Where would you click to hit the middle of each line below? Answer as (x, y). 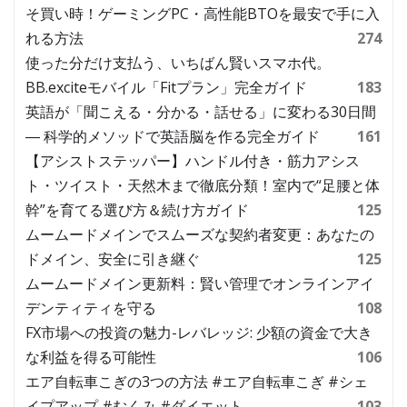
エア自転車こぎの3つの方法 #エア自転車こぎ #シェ (197, 381)
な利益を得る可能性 (91, 357)
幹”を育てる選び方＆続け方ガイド (137, 209)
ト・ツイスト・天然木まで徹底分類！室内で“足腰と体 (203, 185)
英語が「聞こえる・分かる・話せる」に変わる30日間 (201, 111)
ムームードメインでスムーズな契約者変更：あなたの (200, 234)
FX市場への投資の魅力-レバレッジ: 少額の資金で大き (199, 332)
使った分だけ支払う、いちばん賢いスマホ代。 (178, 62)
